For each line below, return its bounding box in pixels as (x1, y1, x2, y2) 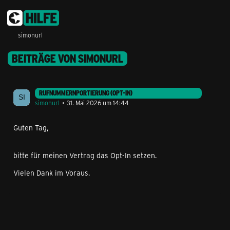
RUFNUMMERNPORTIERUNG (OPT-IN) (39, 89, 132, 97)
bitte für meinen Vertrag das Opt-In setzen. (13, 150, 157, 160)
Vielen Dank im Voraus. (13, 168, 90, 178)
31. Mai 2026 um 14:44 (67, 99, 129, 107)
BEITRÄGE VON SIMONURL (12, 51, 123, 66)
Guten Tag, (13, 123, 48, 132)
